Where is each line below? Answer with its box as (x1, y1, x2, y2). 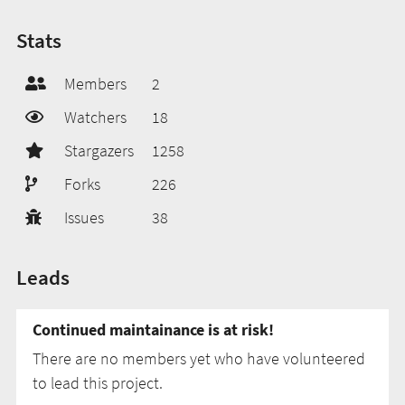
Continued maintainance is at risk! (33, 318, 274, 340)
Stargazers (64, 139, 134, 161)
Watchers (64, 106, 127, 127)
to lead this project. (33, 372, 163, 393)
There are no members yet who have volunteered (33, 347, 365, 369)
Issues (64, 206, 104, 228)
